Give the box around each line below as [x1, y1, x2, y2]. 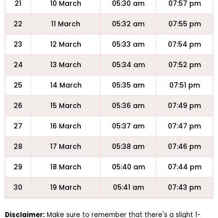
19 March [50, 182, 81, 192]
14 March [50, 80, 82, 90]
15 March [50, 101, 81, 110]
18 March [50, 162, 81, 172]
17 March [50, 142, 81, 151]
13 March [50, 60, 81, 70]
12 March [50, 39, 81, 49]
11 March [51, 19, 80, 29]
